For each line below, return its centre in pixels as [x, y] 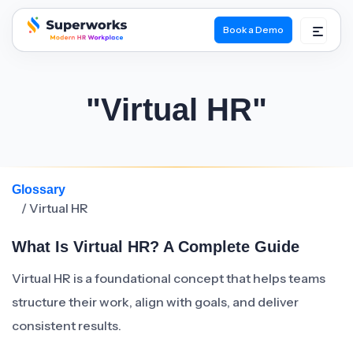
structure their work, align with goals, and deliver [155, 302]
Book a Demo [253, 30]
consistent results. [67, 325]
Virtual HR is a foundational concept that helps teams [169, 278]
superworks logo [73, 52]
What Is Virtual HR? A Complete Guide [156, 247]
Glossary [39, 190]
